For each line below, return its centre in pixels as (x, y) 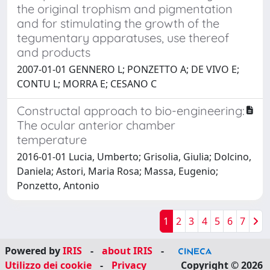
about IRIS (127, 251)
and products (54, 52)
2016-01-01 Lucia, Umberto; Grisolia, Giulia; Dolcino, (134, 156)
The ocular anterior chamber (96, 125)
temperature (52, 139)
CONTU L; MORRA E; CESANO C (87, 83)
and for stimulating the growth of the (118, 23)
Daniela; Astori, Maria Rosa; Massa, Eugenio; (118, 171)
